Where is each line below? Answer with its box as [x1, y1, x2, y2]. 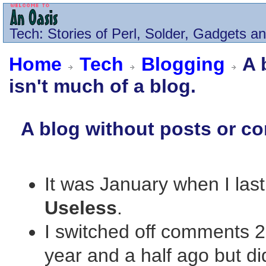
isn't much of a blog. [9, 75, 196, 97]
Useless [45, 197, 117, 218]
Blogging [141, 53, 225, 75]
